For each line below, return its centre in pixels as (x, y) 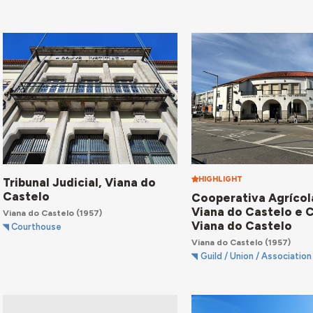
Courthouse (37, 227)
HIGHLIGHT (221, 179)
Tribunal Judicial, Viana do (79, 182)
